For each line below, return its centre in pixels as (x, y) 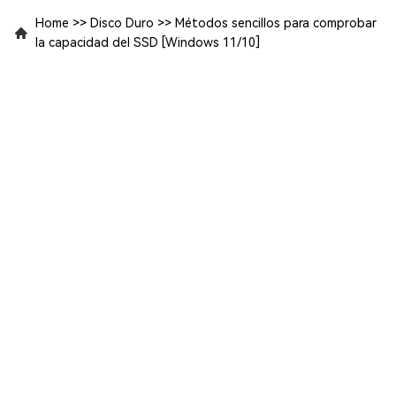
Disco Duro (122, 23)
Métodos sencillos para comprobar (276, 23)
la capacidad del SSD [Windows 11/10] (148, 42)
